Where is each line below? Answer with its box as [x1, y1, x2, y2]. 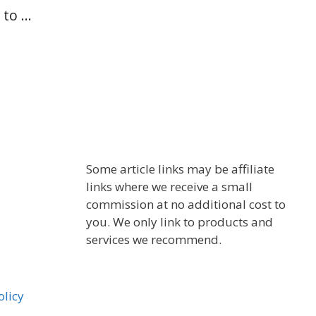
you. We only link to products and [86, 214, 273, 231]
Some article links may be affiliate [86, 161, 274, 178]
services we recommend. [86, 231, 221, 248]
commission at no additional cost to [86, 196, 286, 213]
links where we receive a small [86, 178, 253, 195]
